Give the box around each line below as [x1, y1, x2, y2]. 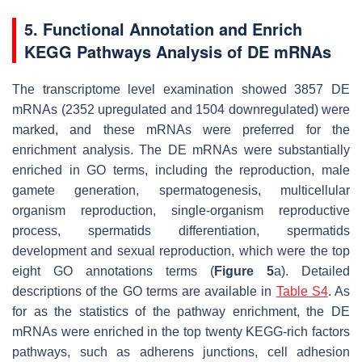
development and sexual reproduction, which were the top [12, 244, 350, 259]
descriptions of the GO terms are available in [12, 284, 276, 299]
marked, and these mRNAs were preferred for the [12, 123, 350, 137]
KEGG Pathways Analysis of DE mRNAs [24, 40, 331, 64]
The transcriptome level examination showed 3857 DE [12, 82, 350, 97]
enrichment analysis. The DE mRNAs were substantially [12, 143, 350, 158]
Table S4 [276, 284, 328, 299]
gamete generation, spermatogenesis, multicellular [12, 183, 350, 198]
